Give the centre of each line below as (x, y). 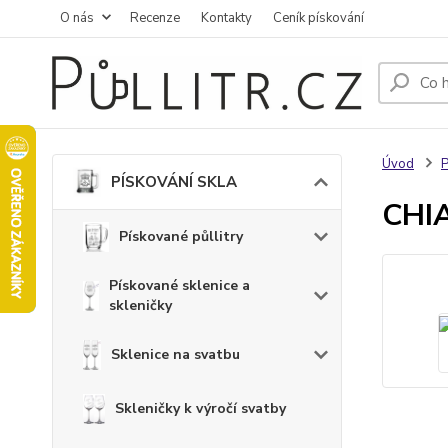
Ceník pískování (318, 18)
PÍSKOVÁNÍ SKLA (174, 182)
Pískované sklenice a (179, 285)
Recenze (155, 18)
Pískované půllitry (181, 236)
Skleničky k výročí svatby (200, 408)
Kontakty (226, 18)
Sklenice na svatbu (175, 354)
